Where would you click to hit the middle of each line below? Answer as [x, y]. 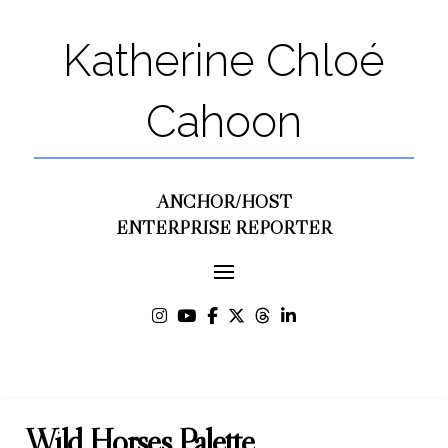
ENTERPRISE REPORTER [224, 227]
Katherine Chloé [224, 60]
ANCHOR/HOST [224, 201]
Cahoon [224, 121]
